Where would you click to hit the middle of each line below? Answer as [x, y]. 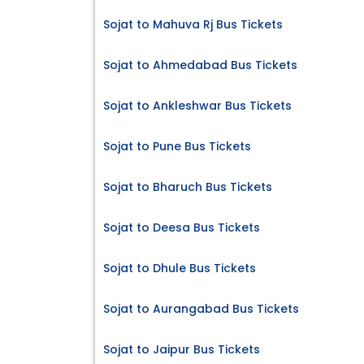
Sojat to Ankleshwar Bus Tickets [197, 106]
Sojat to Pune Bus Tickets [177, 147]
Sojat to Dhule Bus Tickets [180, 269]
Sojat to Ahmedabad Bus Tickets [200, 65]
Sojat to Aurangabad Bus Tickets [201, 309]
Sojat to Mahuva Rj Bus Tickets [193, 25]
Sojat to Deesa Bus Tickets [182, 228]
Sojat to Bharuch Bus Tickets [188, 187]
